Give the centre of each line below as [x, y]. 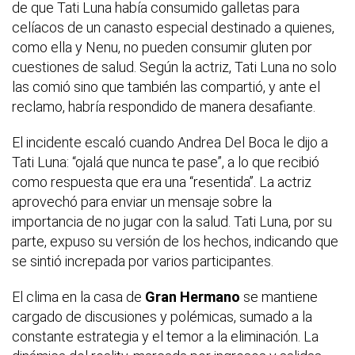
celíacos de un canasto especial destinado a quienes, [173, 27]
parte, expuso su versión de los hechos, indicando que [175, 241]
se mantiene [279, 296]
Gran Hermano [193, 296]
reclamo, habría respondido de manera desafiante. [164, 106]
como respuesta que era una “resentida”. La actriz [162, 181]
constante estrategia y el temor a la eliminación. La [165, 336]
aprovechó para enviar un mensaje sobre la [142, 201]
